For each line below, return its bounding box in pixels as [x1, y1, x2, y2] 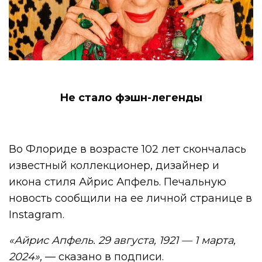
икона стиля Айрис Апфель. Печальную [9, 175, 227, 189]
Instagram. [9, 208, 64, 222]
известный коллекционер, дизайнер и [9, 159, 220, 173]
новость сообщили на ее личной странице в [9, 192, 253, 205]
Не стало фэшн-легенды [60, 91, 202, 105]
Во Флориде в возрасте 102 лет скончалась [9, 143, 247, 156]
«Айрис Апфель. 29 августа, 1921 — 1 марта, [9, 234, 236, 247]
